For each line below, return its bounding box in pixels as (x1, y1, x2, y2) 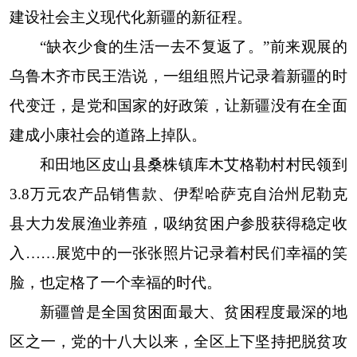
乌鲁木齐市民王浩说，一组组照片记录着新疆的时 (10, 68, 347, 84)
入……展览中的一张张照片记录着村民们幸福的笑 (10, 245, 347, 261)
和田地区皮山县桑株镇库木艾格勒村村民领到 (39, 156, 347, 173)
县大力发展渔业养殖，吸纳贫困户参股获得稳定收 (10, 215, 347, 232)
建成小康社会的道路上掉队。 (10, 127, 207, 143)
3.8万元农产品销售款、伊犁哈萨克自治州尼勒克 (10, 186, 347, 202)
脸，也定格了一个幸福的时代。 (10, 274, 222, 291)
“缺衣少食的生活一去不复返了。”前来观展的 (39, 38, 347, 55)
